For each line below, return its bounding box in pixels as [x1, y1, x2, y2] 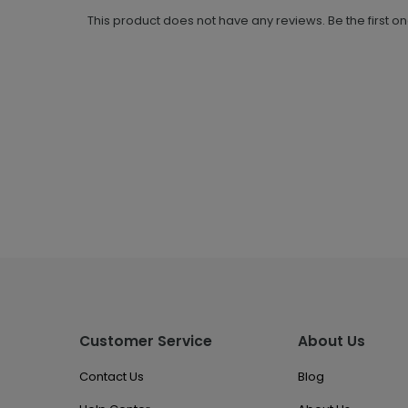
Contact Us [79, 368, 144, 385]
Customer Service [79, 331, 212, 351]
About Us [298, 331, 365, 351]
